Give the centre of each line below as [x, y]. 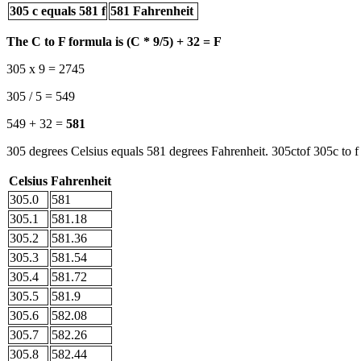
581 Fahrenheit [154, 10]
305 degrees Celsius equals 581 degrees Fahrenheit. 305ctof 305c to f [183, 151]
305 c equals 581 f [58, 10]
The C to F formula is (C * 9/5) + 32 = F [114, 41]
